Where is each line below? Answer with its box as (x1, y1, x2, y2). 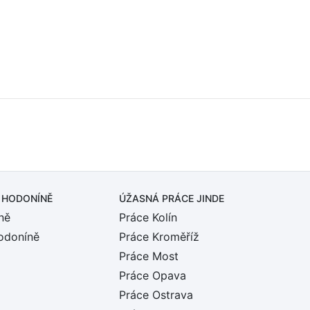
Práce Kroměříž (119, 230, 199, 244)
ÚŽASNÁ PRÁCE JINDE (119, 192, 224, 204)
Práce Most (119, 249, 179, 263)
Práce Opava (119, 268, 186, 282)
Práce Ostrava (119, 288, 193, 302)
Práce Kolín (119, 210, 177, 224)
